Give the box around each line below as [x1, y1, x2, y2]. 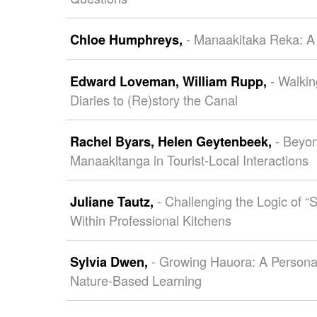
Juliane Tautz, [69, 192, 157, 211]
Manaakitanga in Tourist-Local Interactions [69, 151, 309, 169]
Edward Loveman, [69, 72, 183, 91]
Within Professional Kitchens [69, 211, 231, 229]
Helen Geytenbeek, [157, 132, 275, 151]
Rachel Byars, [69, 132, 158, 151]
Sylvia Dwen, [69, 253, 151, 271]
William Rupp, [182, 72, 270, 91]
